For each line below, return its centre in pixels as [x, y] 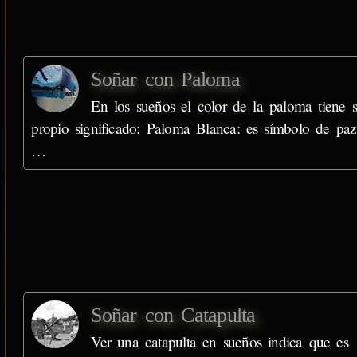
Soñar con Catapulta [173, 316]
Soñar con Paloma [165, 79]
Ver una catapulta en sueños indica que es [220, 342]
